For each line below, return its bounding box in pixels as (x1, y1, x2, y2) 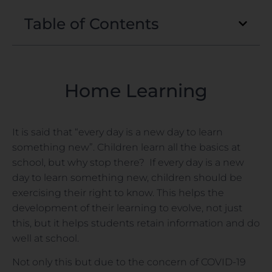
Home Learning (64, 79, 208, 102)
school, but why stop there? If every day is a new (12, 156, 244, 168)
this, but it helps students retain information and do (12, 217, 260, 229)
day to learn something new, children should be (12, 171, 242, 183)
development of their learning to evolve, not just (12, 202, 242, 214)
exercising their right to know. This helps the (12, 186, 224, 199)
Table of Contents (24, 14, 159, 33)
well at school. (12, 232, 79, 244)
